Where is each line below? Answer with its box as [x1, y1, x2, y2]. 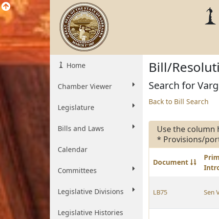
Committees [58, 166, 97, 175]
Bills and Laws [58, 124, 104, 133]
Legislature [58, 103, 94, 112]
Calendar [58, 145, 88, 154]
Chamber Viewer [58, 82, 112, 91]
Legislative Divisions [58, 187, 124, 196]
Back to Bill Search [149, 97, 209, 106]
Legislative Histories [58, 208, 123, 217]
